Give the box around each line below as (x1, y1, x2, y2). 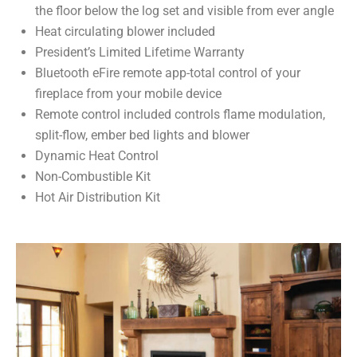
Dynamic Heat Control (35, 148, 162, 164)
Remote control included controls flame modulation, (35, 107, 325, 123)
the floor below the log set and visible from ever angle (35, 3, 334, 19)
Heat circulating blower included (35, 24, 215, 40)
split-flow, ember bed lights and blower (35, 127, 253, 143)
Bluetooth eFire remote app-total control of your (35, 65, 300, 81)
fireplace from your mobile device (35, 86, 222, 102)
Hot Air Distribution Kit (35, 190, 163, 206)
